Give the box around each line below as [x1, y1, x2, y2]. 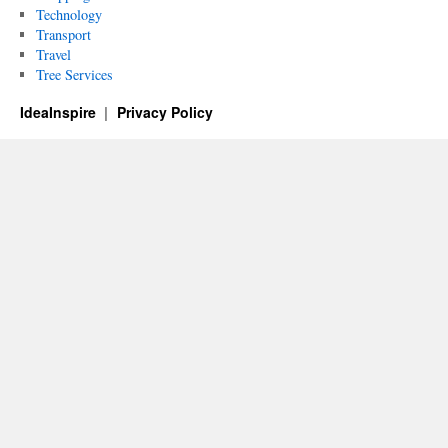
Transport [35, 25, 91, 44]
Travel [35, 45, 71, 64]
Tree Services [35, 65, 113, 84]
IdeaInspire [20, 102, 100, 122]
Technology [35, 5, 102, 24]
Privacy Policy [116, 102, 213, 122]
